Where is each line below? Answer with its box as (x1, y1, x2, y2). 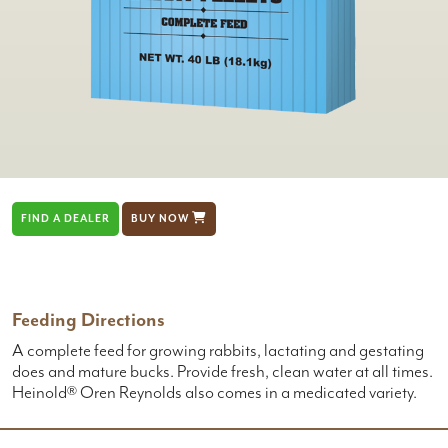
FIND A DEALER (21, 213, 110, 226)
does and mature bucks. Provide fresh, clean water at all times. (12, 362, 433, 383)
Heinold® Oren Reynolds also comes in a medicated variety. (12, 383, 417, 404)
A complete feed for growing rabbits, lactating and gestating (12, 341, 424, 362)
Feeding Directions (12, 310, 165, 332)
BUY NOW (131, 213, 192, 226)
